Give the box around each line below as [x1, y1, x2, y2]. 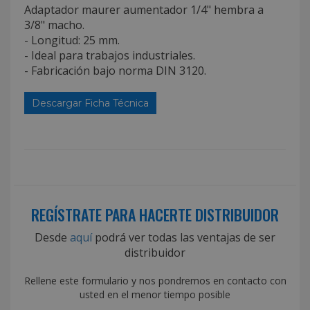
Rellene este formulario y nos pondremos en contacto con [24, 273, 286, 287]
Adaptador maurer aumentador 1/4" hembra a [24, 1, 264, 17]
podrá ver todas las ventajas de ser [92, 229, 275, 245]
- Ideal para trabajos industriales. [24, 47, 195, 63]
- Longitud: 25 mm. [24, 32, 120, 48]
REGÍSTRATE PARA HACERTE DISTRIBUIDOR [31, 203, 279, 226]
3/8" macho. [24, 17, 84, 33]
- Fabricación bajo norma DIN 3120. [24, 62, 206, 78]
